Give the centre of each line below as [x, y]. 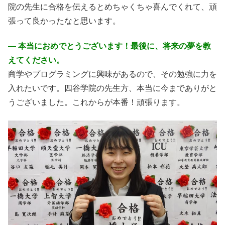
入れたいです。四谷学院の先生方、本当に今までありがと [113, 88]
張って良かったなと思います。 [64, 21]
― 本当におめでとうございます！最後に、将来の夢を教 [109, 46]
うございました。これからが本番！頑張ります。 [96, 102]
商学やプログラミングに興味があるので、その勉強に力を [113, 74]
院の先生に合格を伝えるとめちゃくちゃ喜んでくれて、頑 [113, 7]
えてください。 [36, 60]
